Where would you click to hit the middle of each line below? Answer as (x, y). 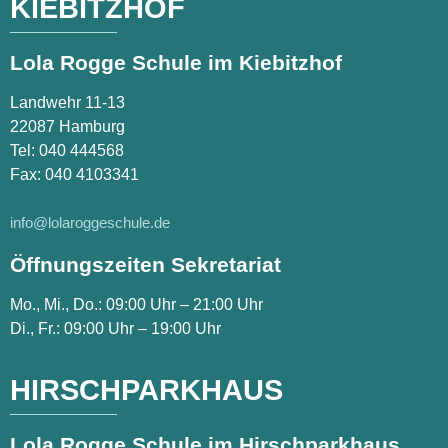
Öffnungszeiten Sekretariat (145, 265)
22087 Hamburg (67, 127)
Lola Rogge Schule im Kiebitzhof (176, 63)
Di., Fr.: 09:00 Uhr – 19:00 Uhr (115, 329)
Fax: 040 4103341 (74, 175)
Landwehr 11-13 (67, 103)
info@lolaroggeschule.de (90, 223)
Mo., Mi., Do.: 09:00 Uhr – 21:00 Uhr (136, 305)
